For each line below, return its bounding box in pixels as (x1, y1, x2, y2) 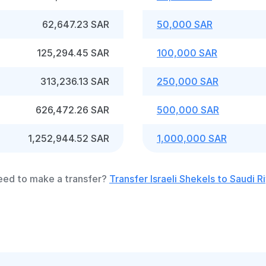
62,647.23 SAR (42, 18, 109, 30)
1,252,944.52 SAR (28, 132, 109, 144)
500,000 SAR (157, 104, 219, 116)
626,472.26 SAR (36, 104, 109, 116)
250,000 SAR (157, 75, 218, 87)
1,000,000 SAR (157, 132, 227, 144)
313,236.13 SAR (40, 75, 109, 87)
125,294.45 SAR (37, 47, 109, 59)
